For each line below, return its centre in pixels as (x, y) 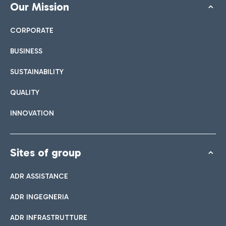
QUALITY (25, 92)
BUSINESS (26, 51)
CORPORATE (32, 30)
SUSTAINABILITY (37, 72)
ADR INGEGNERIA (39, 197)
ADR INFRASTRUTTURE (49, 217)
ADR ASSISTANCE (39, 176)
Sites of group (46, 152)
